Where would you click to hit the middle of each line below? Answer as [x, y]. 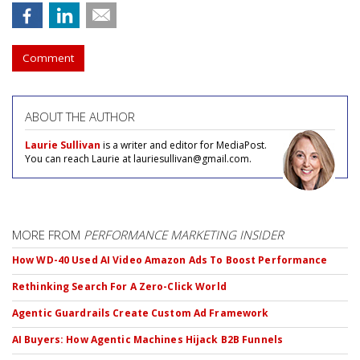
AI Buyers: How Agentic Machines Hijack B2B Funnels [147, 339]
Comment [48, 57]
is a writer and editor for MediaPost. [184, 145]
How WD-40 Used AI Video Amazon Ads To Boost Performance [170, 260]
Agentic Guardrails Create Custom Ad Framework [141, 313]
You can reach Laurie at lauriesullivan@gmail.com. [138, 158]
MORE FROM [48, 234]
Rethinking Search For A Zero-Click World [119, 286]
